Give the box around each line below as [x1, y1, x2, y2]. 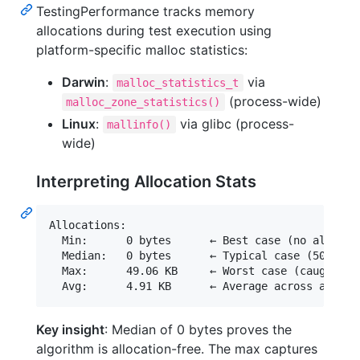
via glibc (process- [175, 116, 294, 133]
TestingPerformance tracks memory [36, 3, 255, 20]
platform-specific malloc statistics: [36, 42, 247, 59]
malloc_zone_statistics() [66, 96, 221, 109]
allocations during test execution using [36, 22, 272, 39]
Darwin [62, 74, 105, 91]
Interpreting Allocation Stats [36, 172, 256, 192]
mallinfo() [107, 118, 172, 132]
